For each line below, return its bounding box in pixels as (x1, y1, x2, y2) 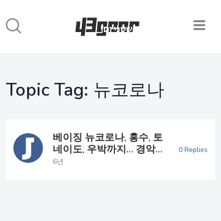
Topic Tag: (6, 78, 93, 102)
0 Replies (179, 145, 208, 154)
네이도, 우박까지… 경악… (53, 143, 162, 156)
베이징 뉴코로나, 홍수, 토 (53, 131, 163, 144)
